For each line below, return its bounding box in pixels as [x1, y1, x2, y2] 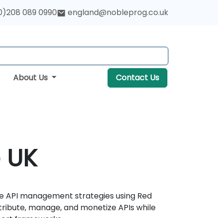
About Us [13, 72, 50, 83]
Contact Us [115, 72, 159, 83]
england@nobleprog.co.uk [68, 7, 168, 18]
